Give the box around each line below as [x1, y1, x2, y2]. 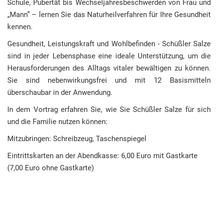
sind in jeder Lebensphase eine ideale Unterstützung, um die [7, 52, 211, 60]
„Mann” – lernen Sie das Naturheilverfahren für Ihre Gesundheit [7, 10, 211, 19]
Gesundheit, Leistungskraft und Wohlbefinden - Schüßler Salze [7, 39, 211, 48]
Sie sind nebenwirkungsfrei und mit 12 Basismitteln [7, 76, 211, 85]
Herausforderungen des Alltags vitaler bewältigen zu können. [7, 64, 211, 73]
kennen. [7, 22, 33, 31]
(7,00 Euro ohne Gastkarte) [7, 163, 94, 172]
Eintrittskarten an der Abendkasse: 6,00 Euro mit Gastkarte [7, 151, 198, 160]
